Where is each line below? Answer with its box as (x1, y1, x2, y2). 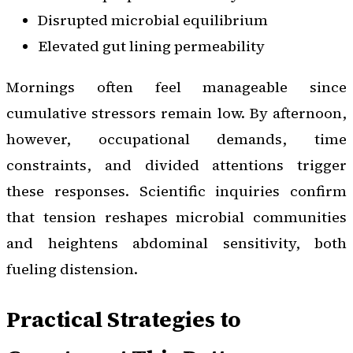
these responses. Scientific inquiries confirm (6, 180, 347, 201)
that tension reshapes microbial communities (6, 206, 347, 227)
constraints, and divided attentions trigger (6, 154, 347, 175)
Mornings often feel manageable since (6, 76, 347, 97)
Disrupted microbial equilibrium (38, 10, 268, 31)
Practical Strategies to (6, 303, 241, 334)
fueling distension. (6, 258, 138, 279)
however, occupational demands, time (6, 128, 347, 149)
